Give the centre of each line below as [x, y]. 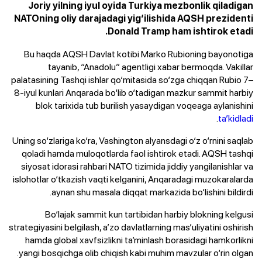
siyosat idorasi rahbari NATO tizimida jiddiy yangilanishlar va [137, 166]
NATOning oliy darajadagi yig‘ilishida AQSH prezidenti [134, 18]
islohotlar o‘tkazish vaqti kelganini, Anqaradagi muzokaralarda [133, 179]
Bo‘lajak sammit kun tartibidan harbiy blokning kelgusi [149, 214]
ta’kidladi [236, 118]
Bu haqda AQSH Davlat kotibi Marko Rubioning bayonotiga [139, 54]
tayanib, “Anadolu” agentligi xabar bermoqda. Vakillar [151, 66]
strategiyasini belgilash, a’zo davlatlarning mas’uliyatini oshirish [131, 227]
